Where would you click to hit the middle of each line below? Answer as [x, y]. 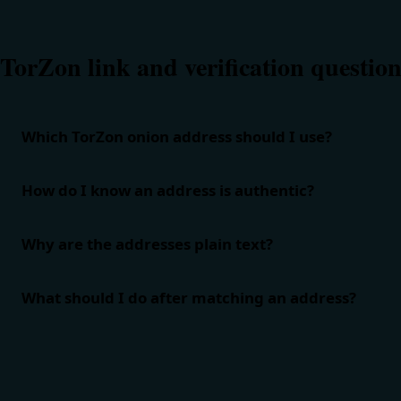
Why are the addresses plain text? [147, 244]
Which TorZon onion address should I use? [177, 137]
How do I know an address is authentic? [168, 191]
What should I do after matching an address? [189, 298]
